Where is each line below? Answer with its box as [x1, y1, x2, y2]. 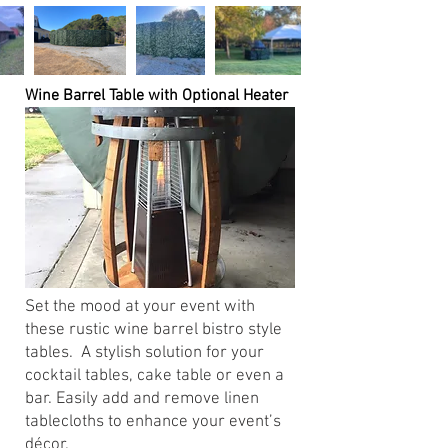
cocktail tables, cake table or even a [25, 366, 284, 386]
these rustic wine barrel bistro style [25, 320, 282, 340]
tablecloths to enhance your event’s [25, 412, 281, 432]
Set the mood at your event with [25, 297, 255, 317]
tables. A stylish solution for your [25, 343, 264, 363]
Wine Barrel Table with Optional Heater [25, 86, 288, 106]
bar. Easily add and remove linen [25, 389, 259, 409]
